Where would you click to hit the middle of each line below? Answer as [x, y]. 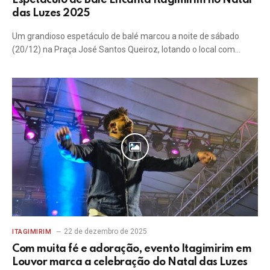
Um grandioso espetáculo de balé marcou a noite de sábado [126, 36]
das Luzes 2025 [51, 13]
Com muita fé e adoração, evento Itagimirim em [132, 249]
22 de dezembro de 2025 [105, 231]
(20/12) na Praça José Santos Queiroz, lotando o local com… [126, 49]
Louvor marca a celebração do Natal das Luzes [130, 262]
